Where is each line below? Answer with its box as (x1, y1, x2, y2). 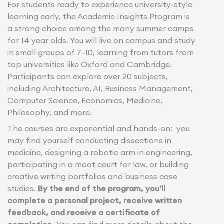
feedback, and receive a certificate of (7, 207, 160, 218)
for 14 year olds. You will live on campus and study (7, 35, 195, 46)
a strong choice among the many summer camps (7, 23, 194, 34)
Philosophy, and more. (7, 107, 92, 118)
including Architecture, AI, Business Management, (7, 83, 193, 94)
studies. (7, 183, 38, 194)
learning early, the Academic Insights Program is (7, 11, 190, 22)
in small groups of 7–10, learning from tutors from (7, 47, 194, 58)
